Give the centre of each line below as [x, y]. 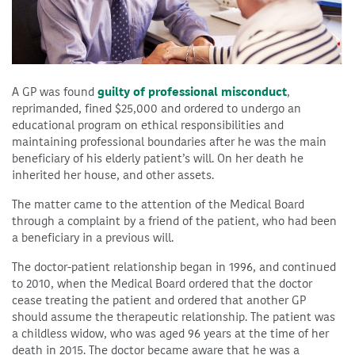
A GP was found [55, 92]
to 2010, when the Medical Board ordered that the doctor [162, 283]
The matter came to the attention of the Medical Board [158, 204]
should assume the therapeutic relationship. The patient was [174, 317]
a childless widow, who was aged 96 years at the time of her [170, 333]
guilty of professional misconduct [192, 92]
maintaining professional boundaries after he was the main [169, 141]
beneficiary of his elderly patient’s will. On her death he [158, 158]
